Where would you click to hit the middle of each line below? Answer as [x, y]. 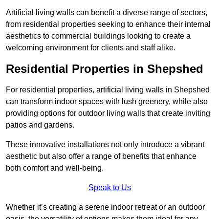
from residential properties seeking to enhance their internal [108, 24]
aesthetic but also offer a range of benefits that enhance [101, 156]
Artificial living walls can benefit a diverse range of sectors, [107, 13]
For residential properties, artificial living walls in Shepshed [108, 90]
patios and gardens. [40, 125]
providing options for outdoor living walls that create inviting [108, 113]
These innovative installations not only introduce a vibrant [105, 145]
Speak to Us [109, 188]
